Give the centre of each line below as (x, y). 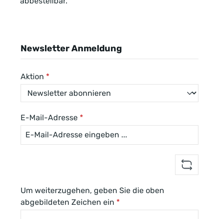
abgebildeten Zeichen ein (68, 202)
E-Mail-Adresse (50, 118)
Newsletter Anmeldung (71, 48)
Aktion (33, 77)
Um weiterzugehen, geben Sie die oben (92, 190)
